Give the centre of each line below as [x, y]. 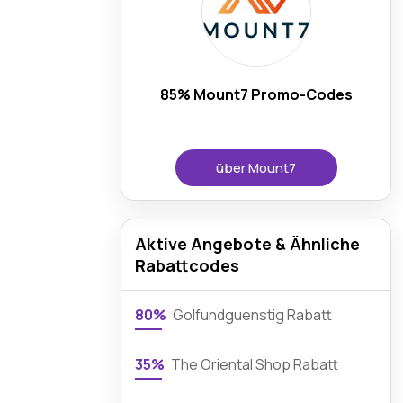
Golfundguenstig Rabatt [251, 315]
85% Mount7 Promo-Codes [256, 94]
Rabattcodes [188, 265]
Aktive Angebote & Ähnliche [248, 244]
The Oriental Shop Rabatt [254, 364]
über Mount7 [256, 168]
